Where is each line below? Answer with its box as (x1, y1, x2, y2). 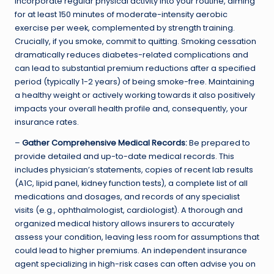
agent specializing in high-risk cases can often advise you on (15, 258, 256, 269)
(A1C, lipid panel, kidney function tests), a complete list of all (15, 177, 248, 188)
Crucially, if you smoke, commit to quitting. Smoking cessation (15, 35, 256, 46)
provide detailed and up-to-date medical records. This (15, 150, 234, 161)
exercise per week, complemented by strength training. (15, 22, 235, 33)
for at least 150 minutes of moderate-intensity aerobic (15, 9, 228, 20)
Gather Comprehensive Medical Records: (22, 137, 187, 148)
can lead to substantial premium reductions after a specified (15, 62, 256, 73)
